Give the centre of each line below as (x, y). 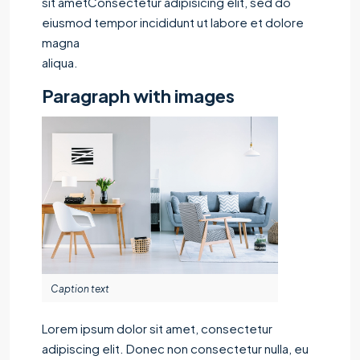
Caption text (80, 288)
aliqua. (60, 62)
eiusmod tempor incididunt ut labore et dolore (173, 22)
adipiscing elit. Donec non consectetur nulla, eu (175, 348)
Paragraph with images (138, 95)
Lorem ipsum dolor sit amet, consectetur (157, 328)
